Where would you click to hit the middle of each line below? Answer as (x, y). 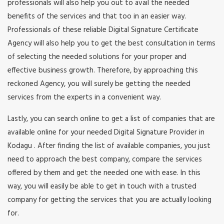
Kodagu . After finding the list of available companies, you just (109, 146)
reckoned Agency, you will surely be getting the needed (99, 84)
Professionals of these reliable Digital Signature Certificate (103, 30)
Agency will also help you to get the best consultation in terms (111, 44)
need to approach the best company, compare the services (105, 160)
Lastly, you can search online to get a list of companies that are (111, 119)
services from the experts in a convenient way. (84, 98)
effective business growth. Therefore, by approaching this (103, 71)
